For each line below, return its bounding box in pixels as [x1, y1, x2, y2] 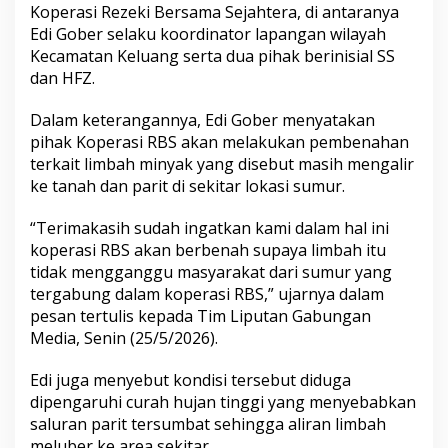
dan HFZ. [30, 66, 95, 89]
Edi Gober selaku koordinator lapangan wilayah [30, 22, 386, 45]
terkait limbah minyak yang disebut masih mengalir [30, 152, 414, 175]
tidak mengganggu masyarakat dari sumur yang [30, 260, 392, 283]
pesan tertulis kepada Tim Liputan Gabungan [30, 304, 371, 327]
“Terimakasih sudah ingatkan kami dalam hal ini [30, 216, 389, 239]
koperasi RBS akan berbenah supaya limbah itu [30, 238, 386, 261]
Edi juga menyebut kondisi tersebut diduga [30, 368, 351, 391]
